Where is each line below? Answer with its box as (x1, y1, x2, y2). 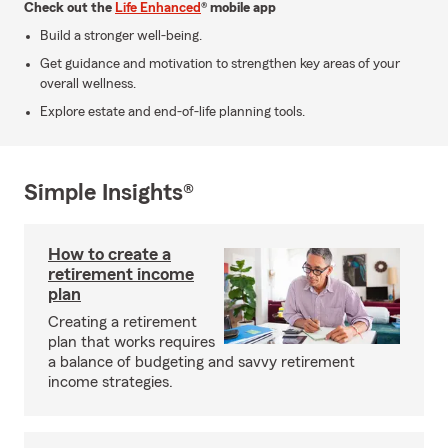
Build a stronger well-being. (40, 29, 202, 43)
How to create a (48, 245, 171, 263)
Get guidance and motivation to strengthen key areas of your (40, 57, 400, 71)
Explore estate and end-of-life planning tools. (40, 105, 305, 119)
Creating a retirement (48, 314, 197, 330)
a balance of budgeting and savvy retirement (48, 354, 355, 370)
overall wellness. (40, 77, 136, 91)
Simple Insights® (24, 181, 194, 205)
